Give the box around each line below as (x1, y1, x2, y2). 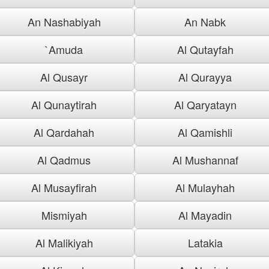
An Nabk (184, 13, 226, 29)
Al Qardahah (34, 124, 94, 140)
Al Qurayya (178, 68, 232, 85)
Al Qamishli (178, 124, 232, 140)
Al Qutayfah (177, 41, 234, 57)
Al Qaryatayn (174, 96, 237, 112)
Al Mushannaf (172, 151, 238, 168)
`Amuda (45, 41, 83, 57)
